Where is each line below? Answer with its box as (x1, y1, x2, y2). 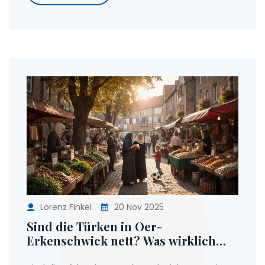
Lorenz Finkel (40, 201, 92, 214)
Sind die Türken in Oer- (27, 218, 162, 235)
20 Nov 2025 (112, 201, 164, 214)
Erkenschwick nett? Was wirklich (27, 232, 216, 249)
